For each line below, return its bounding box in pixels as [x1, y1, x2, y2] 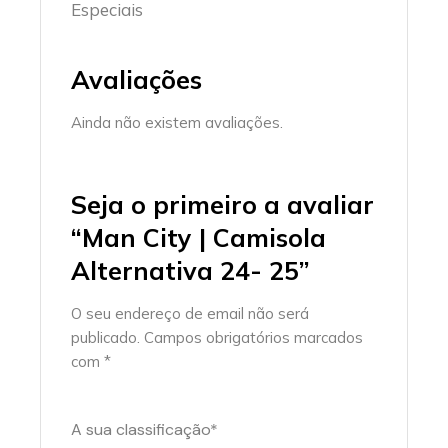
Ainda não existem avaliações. [71, 113, 284, 132]
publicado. [71, 328, 141, 347]
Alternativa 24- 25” [71, 255, 310, 286]
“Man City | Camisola [71, 222, 327, 253]
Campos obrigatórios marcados [144, 328, 364, 347]
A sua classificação [71, 419, 211, 440]
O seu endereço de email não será [71, 304, 310, 323]
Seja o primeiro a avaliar [71, 189, 375, 220]
